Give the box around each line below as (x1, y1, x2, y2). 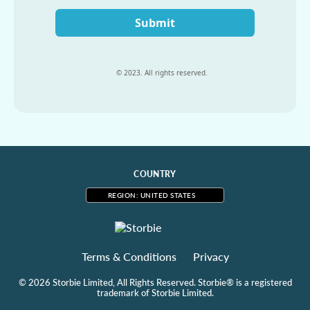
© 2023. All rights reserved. (116, 68, 208, 78)
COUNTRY (134, 168, 176, 181)
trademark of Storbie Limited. (96, 286, 214, 300)
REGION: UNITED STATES (107, 190, 196, 201)
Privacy (192, 248, 229, 265)
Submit (135, 15, 175, 31)
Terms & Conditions (81, 248, 176, 265)
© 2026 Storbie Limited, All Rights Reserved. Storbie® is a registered (18, 275, 292, 289)
